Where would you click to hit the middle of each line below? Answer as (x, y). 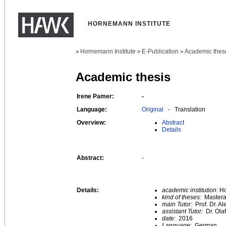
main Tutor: (178, 204)
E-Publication (160, 51)
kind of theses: (182, 197)
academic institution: (191, 190)
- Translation (184, 109)
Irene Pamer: (95, 96)
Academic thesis (123, 77)
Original (153, 109)
